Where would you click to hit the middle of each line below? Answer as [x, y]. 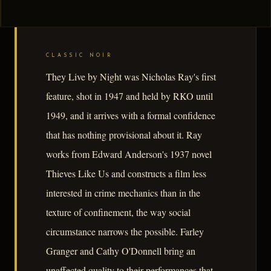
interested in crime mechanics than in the [123, 193]
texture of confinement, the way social [118, 212]
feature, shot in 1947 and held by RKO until [129, 96]
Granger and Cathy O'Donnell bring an [121, 251]
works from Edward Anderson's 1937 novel [129, 154]
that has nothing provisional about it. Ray [124, 135]
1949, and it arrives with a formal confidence [131, 116]
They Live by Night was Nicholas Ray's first [131, 77]
